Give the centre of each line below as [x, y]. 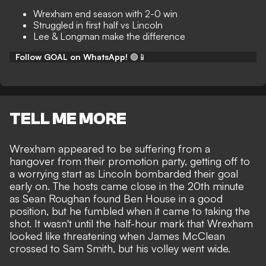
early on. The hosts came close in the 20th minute [127, 186]
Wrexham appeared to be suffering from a [110, 149]
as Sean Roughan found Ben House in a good [116, 199]
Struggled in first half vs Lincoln [98, 25]
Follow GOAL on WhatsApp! [72, 57]
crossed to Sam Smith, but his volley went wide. [120, 248]
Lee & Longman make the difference [109, 36]
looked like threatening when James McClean [117, 236]
